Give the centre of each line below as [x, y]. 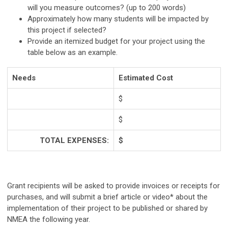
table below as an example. [73, 53]
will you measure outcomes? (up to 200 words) [107, 8]
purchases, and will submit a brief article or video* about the [107, 197]
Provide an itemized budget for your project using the [116, 41]
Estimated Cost [146, 78]
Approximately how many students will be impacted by [118, 19]
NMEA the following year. [49, 220]
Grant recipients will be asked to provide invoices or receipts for [113, 186]
